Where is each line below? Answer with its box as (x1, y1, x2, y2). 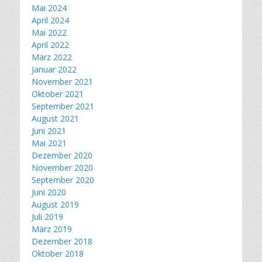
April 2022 (32, 39, 69, 50)
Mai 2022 (32, 26, 67, 38)
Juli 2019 (32, 211, 63, 222)
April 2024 (32, 14, 69, 26)
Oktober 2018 (32, 247, 84, 259)
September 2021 (32, 100, 94, 112)
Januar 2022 (32, 63, 77, 75)
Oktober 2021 (32, 88, 84, 99)
